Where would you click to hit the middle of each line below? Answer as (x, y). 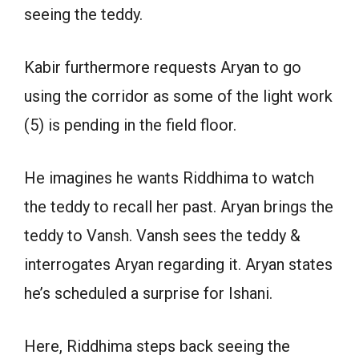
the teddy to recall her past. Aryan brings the (179, 206)
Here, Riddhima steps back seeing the (157, 346)
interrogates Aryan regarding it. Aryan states (178, 264)
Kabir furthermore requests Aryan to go (163, 67)
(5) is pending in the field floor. (130, 125)
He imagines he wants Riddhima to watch (169, 177)
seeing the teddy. (83, 14)
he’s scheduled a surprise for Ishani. (148, 293)
